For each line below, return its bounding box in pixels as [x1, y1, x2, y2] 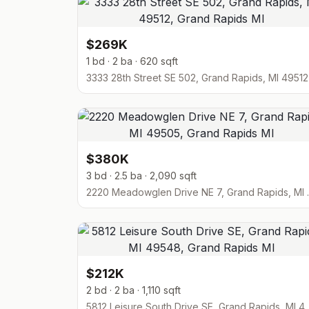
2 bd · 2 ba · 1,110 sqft [86, 284, 181, 296]
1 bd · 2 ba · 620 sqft [86, 55, 178, 67]
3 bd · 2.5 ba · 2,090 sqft [86, 170, 197, 181]
